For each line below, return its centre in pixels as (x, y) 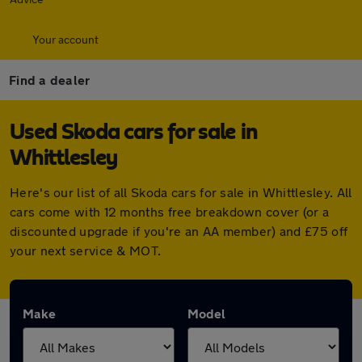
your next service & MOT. (86, 250)
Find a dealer (50, 80)
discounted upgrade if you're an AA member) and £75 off (179, 231)
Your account (65, 39)
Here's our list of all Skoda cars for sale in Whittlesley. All (181, 192)
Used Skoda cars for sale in (134, 133)
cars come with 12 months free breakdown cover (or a (170, 211)
